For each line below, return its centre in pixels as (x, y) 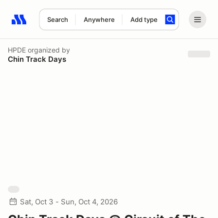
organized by (48, 50)
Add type (144, 19)
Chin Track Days (37, 59)
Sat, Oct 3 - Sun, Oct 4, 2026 (69, 202)
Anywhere (99, 19)
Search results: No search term (68, 25)
